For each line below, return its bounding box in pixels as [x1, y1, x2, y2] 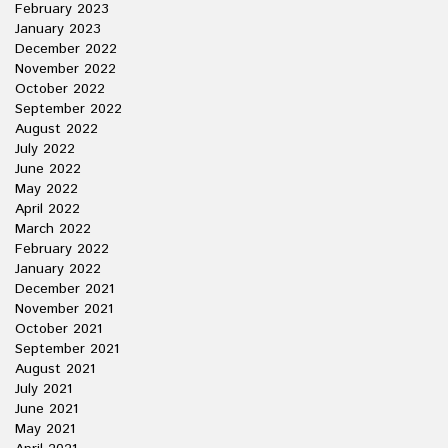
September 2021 [15, 339, 119, 359]
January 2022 [15, 259, 101, 279]
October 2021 [15, 319, 102, 339]
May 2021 [15, 419, 75, 439]
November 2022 [15, 59, 116, 79]
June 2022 [15, 159, 81, 179]
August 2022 [15, 119, 98, 139]
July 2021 [15, 379, 72, 399]
